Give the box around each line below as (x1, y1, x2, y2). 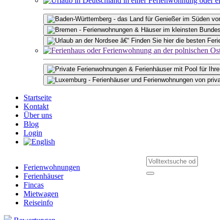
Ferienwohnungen (24, 163, 80, 171)
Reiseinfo (24, 198, 53, 207)
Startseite (24, 93, 52, 102)
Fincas (24, 181, 44, 189)
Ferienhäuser (24, 172, 63, 180)
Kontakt (24, 102, 49, 110)
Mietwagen (24, 190, 58, 198)
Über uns (24, 111, 52, 119)
